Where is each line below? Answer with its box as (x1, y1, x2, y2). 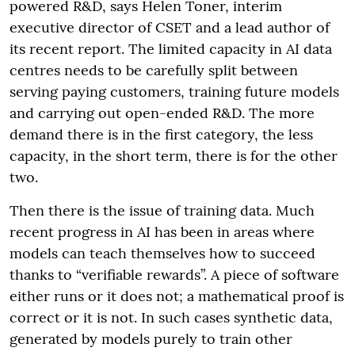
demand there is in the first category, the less (10, 124, 313, 143)
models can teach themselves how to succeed (10, 243, 315, 262)
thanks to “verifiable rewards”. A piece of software (10, 265, 339, 284)
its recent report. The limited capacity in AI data (10, 39, 332, 58)
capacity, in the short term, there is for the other (10, 146, 338, 165)
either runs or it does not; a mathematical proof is (10, 286, 344, 305)
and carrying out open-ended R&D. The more (10, 103, 315, 122)
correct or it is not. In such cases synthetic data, (10, 307, 333, 326)
